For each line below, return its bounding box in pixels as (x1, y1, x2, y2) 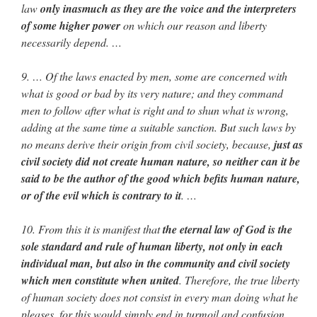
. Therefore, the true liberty (179, 272, 299, 288)
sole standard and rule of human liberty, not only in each (21, 238, 283, 255)
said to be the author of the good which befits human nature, (21, 171, 300, 187)
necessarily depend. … (21, 35, 122, 50)
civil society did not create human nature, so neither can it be (21, 154, 300, 170)
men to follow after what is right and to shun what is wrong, (21, 103, 289, 118)
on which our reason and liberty (120, 18, 267, 33)
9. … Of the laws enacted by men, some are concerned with (21, 69, 287, 84)
